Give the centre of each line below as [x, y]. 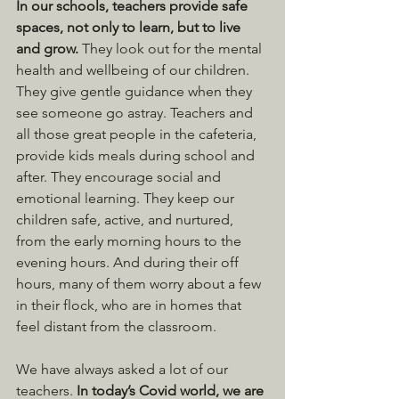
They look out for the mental [174, 49]
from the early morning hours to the [130, 241]
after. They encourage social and [120, 177]
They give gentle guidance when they [136, 92]
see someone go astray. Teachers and [136, 113]
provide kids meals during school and [137, 156]
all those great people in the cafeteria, [138, 134]
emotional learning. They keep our [127, 199]
